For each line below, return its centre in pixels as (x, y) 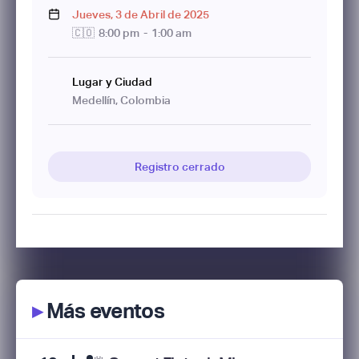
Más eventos (103, 311)
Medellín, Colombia (121, 100)
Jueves (91, 14)
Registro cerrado (179, 167)
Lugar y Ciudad (112, 82)
